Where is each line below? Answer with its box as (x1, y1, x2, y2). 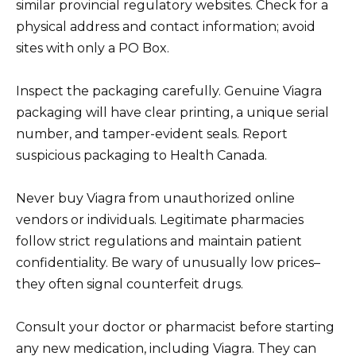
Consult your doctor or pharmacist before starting (16, 319, 335, 335)
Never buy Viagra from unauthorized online (16, 190, 295, 206)
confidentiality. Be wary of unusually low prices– (16, 254, 320, 270)
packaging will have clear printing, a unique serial (16, 104, 329, 120)
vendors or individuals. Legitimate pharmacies (16, 211, 304, 227)
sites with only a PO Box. (16, 40, 169, 56)
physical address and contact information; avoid (16, 18, 315, 34)
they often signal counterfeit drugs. (16, 276, 243, 292)
